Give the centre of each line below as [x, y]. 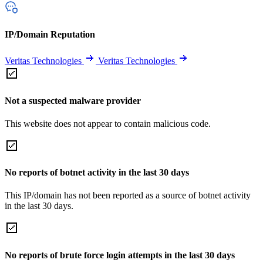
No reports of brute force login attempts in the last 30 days [120, 255]
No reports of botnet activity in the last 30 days [97, 173]
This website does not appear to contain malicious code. [108, 123]
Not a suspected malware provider [73, 100]
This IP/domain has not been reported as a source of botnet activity [128, 195]
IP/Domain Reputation [50, 35]
